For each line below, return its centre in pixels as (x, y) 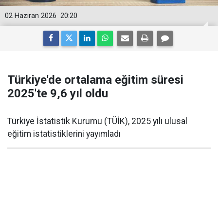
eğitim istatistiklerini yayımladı (64, 134)
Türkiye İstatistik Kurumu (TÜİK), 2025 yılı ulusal (97, 121)
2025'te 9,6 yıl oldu (58, 93)
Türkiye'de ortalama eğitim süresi (95, 80)
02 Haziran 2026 (31, 16)
